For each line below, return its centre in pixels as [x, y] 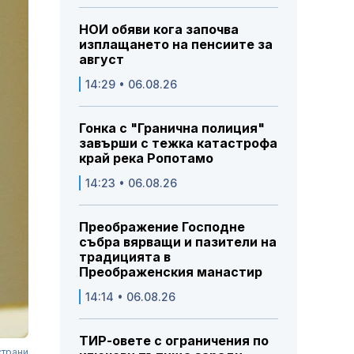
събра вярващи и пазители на [178, 242]
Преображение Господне [162, 227]
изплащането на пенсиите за [176, 45]
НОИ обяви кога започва [159, 30]
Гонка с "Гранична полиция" [172, 128]
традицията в [125, 257]
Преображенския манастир [171, 272]
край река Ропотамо [146, 158]
